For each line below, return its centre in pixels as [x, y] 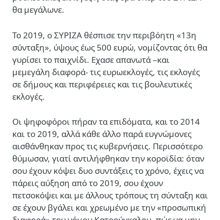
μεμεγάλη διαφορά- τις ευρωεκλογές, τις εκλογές [106, 72]
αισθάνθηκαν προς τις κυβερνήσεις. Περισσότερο [108, 146]
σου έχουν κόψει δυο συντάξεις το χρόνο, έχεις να [108, 170]
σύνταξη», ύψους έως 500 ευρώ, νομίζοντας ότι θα [110, 47]
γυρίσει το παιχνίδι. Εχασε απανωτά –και [91, 59]
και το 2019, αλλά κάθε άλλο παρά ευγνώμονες [102, 134]
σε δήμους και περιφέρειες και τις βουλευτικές [102, 84]
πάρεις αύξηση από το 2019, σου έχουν [88, 183]
